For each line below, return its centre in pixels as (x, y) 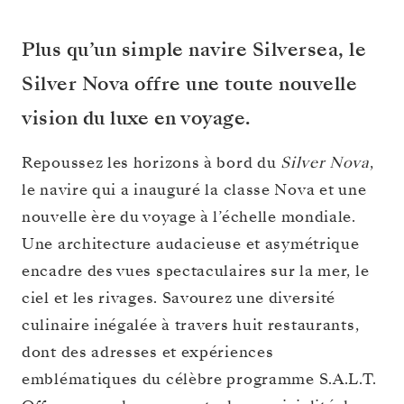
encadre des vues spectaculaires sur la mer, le (196, 271)
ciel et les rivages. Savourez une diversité (179, 298)
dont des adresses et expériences (148, 353)
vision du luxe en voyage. (136, 119)
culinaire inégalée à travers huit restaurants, (191, 326)
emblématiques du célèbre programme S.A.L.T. (200, 380)
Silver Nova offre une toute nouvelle (189, 84)
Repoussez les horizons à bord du (151, 163)
